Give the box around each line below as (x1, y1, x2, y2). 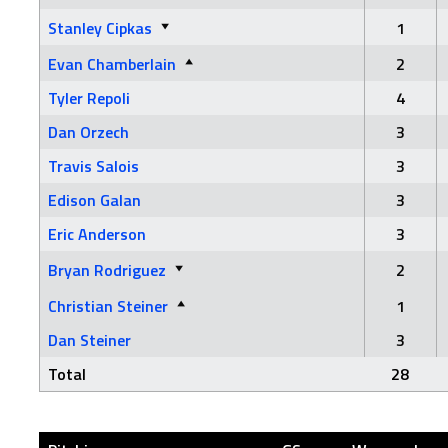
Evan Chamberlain (48, 51, 176, 76)
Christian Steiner (48, 293, 168, 318)
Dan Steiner (48, 327, 131, 352)
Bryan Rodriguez (48, 257, 166, 282)
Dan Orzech (48, 119, 129, 144)
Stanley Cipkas (48, 15, 152, 40)
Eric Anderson (48, 221, 146, 246)
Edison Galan (48, 187, 141, 212)
